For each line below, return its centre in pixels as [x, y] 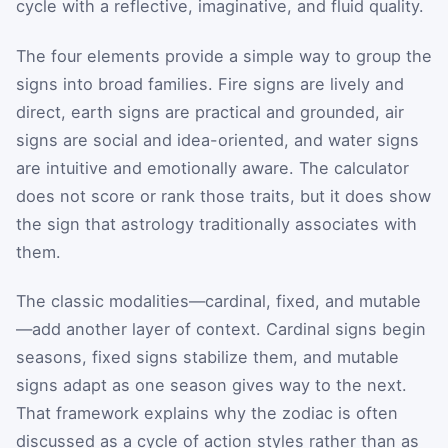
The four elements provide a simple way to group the [224, 55]
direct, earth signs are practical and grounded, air [210, 111]
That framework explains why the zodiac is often [207, 413]
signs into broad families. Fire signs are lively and [210, 83]
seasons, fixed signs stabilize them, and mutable [207, 357]
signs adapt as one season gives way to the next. [211, 385]
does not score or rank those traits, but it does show [223, 195]
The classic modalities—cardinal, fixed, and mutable [218, 301]
